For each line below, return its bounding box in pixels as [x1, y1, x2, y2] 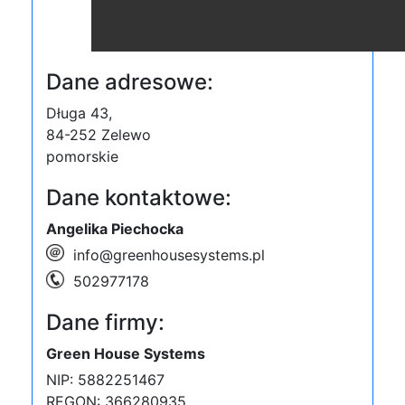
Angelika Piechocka [46, 220, 184, 238]
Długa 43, [46, 104, 112, 122]
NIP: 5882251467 [46, 371, 165, 389]
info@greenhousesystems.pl [73, 246, 265, 264]
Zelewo [101, 126, 151, 144]
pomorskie [46, 147, 118, 165]
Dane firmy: [46, 309, 165, 335]
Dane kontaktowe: [46, 184, 231, 211]
